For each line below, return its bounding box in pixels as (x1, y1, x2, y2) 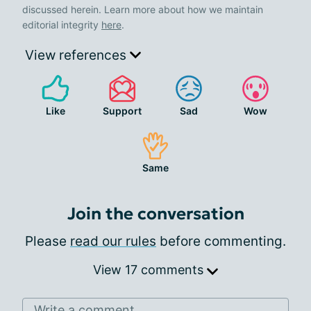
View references (25, 47, 130, 63)
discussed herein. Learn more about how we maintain (22, 3, 263, 15)
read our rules (70, 233, 156, 249)
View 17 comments (93, 262, 207, 277)
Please (25, 233, 70, 249)
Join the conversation (67, 203, 244, 224)
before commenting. (156, 233, 286, 249)
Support (103, 104, 142, 117)
